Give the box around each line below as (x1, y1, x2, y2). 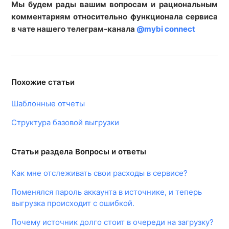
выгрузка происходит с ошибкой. (11, 198, 135, 208)
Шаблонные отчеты (11, 99, 85, 108)
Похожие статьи (11, 77, 75, 87)
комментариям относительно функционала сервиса (11, 12, 218, 21)
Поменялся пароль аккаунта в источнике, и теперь (11, 187, 202, 197)
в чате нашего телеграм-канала (11, 24, 137, 34)
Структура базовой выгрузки (11, 118, 120, 127)
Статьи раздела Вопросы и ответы (11, 147, 147, 156)
